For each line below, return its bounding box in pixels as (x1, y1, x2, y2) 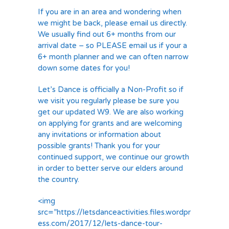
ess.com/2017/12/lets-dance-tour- (38, 219, 163, 228)
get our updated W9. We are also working (38, 107, 184, 117)
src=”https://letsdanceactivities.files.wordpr (38, 208, 191, 217)
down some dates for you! (38, 63, 130, 73)
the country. (38, 175, 79, 184)
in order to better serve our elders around (38, 164, 183, 173)
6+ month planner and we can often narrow (38, 52, 189, 61)
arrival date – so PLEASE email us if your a (38, 41, 187, 50)
